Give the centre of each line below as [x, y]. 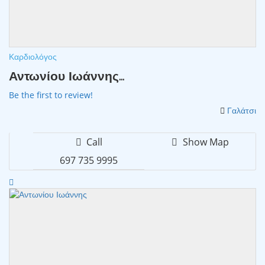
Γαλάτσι [242, 110]
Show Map [204, 142]
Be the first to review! [51, 95]
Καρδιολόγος [33, 56]
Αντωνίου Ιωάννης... [67, 75]
